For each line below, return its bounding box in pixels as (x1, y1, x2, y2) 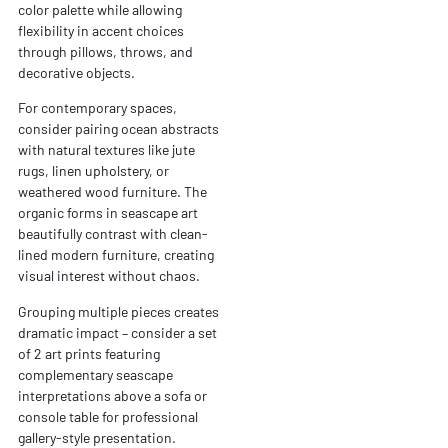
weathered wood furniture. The (17, 183, 207, 201)
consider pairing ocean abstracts (17, 120, 219, 138)
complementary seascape (17, 365, 173, 383)
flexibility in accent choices (17, 21, 184, 39)
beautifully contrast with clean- (17, 225, 208, 243)
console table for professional (17, 407, 198, 425)
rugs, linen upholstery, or (17, 162, 169, 180)
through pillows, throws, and (17, 42, 193, 60)
